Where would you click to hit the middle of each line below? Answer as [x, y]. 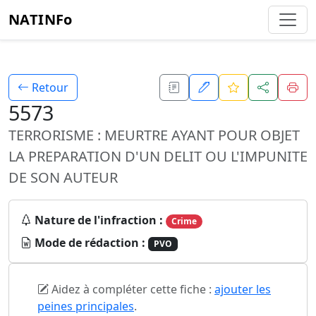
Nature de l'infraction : [99, 220]
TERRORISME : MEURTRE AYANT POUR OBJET [154, 135]
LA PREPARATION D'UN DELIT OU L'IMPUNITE [158, 156]
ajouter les [243, 290]
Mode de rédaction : [90, 243]
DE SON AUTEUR [63, 177]
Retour [49, 87]
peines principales [86, 306]
